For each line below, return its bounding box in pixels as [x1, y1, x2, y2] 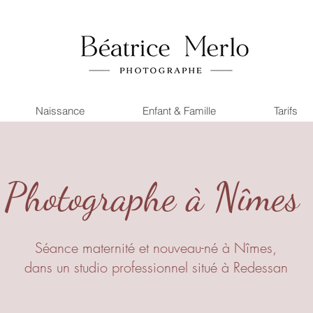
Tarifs [274, 104, 298, 117]
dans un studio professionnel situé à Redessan [24, 258, 288, 277]
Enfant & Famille [143, 104, 216, 117]
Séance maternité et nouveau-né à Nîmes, [35, 238, 277, 257]
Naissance [36, 104, 85, 117]
